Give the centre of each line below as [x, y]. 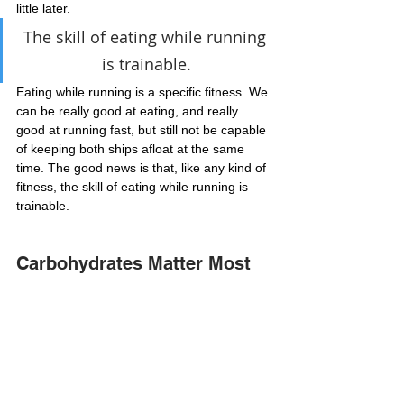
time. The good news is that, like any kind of [143, 167]
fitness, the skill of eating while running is [134, 186]
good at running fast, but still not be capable [143, 129]
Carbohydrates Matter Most [133, 263]
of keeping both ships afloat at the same [132, 148]
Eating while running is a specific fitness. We [144, 92]
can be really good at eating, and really [129, 110]
